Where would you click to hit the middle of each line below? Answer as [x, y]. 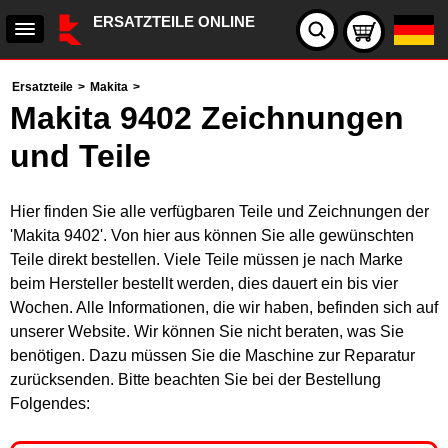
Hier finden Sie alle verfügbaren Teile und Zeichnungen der [219, 211]
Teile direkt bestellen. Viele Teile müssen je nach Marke [206, 259]
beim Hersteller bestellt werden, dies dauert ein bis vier [204, 283]
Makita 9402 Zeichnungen [207, 118]
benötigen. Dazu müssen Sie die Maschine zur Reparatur [212, 355]
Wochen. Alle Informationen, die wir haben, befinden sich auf [224, 307]
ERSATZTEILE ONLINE [174, 21]
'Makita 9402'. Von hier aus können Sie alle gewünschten [212, 235]
